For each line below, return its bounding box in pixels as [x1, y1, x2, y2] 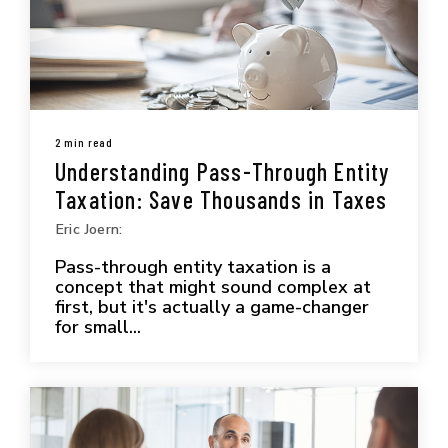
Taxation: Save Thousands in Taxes [55, 184, 388, 214]
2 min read [55, 134, 113, 149]
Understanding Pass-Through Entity [55, 156, 390, 186]
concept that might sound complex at [55, 274, 371, 299]
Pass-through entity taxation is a [55, 254, 331, 279]
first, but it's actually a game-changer [55, 294, 369, 319]
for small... [55, 314, 141, 339]
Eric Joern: [55, 218, 123, 239]
